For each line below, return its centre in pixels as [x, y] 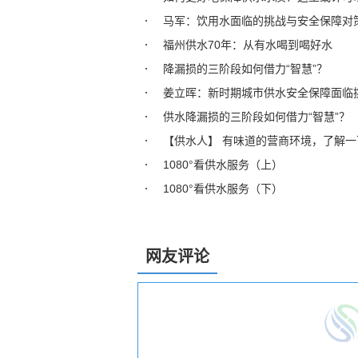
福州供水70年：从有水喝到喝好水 [248, 45]
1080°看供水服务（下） [223, 189]
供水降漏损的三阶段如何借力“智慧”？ [257, 117]
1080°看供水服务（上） [223, 165]
